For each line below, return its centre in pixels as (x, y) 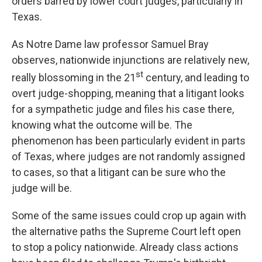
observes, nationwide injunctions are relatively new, (130, 60)
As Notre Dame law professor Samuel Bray (110, 44)
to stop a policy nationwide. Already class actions (125, 247)
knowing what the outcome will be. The (102, 125)
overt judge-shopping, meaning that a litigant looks (128, 93)
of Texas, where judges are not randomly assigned (128, 156)
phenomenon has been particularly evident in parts (129, 141)
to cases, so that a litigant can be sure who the (119, 172)
